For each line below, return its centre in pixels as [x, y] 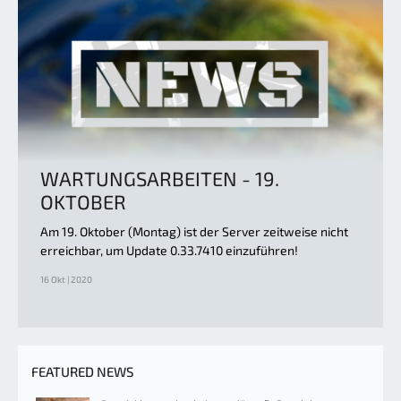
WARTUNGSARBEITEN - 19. [160, 178]
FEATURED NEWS [82, 371]
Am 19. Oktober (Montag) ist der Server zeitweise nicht [194, 231]
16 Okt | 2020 [66, 279]
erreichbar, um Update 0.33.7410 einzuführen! [169, 250]
